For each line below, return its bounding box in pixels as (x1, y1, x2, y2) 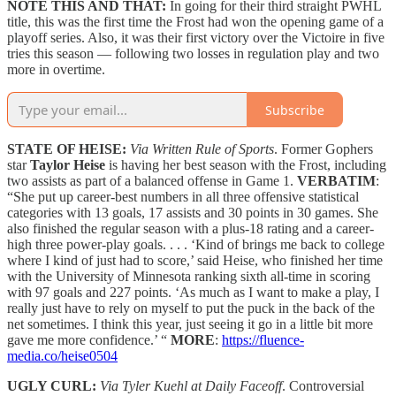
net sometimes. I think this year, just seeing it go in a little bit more (7, 316, 373, 332)
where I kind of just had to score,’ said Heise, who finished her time (7, 253, 383, 269)
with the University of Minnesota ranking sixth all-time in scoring (7, 269, 370, 285)
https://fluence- (222, 332, 304, 348)
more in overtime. (7, 62, 105, 78)
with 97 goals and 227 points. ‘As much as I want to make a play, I (7, 285, 379, 301)
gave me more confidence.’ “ (7, 332, 171, 348)
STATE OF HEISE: (7, 141, 126, 157)
